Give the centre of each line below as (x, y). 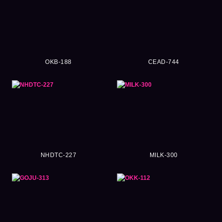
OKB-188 (58, 62)
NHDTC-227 (58, 155)
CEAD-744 (164, 62)
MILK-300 (164, 155)
